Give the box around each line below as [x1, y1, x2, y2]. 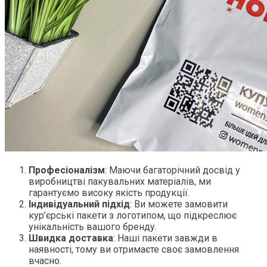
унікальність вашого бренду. [29, 221, 157, 232]
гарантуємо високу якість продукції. [29, 187, 190, 198]
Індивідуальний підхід [29, 198, 130, 210]
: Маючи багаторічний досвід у [105, 164, 240, 176]
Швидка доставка [29, 232, 113, 244]
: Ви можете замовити [130, 198, 228, 210]
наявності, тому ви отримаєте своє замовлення [29, 243, 239, 255]
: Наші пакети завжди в [113, 232, 218, 244]
